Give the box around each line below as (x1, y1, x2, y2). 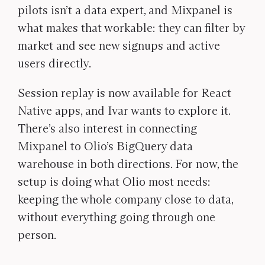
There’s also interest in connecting (18, 121, 197, 135)
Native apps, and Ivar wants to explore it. (18, 104, 230, 118)
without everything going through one (18, 210, 215, 224)
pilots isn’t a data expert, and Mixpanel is (18, 3, 232, 17)
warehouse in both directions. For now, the (18, 157, 238, 171)
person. (18, 228, 56, 242)
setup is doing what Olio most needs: (18, 174, 211, 189)
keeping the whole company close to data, (18, 192, 233, 206)
